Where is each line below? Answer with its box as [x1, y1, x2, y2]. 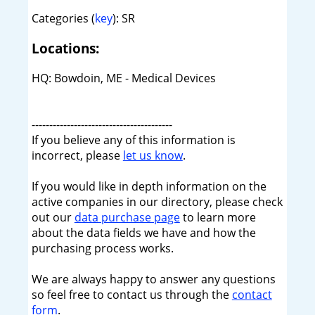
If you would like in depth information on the [31, 178, 266, 194]
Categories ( [31, 11, 95, 27]
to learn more [179, 209, 256, 225]
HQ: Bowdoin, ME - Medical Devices [31, 70, 216, 86]
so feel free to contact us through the [31, 286, 232, 302]
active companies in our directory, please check [31, 193, 283, 210]
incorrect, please [31, 147, 123, 163]
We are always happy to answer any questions [31, 271, 276, 287]
